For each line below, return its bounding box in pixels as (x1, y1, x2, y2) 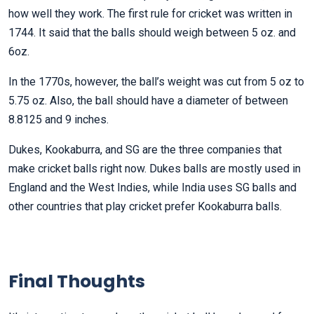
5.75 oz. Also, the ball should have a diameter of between (8, 94, 288, 108)
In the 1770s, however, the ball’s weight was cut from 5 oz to (8, 75, 304, 89)
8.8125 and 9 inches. (8, 113, 109, 127)
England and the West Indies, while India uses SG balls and (8, 181, 296, 195)
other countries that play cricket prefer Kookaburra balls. (8, 200, 282, 214)
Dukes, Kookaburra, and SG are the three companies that (8, 143, 282, 157)
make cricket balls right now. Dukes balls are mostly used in (8, 162, 301, 176)
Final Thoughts (8, 269, 145, 294)
